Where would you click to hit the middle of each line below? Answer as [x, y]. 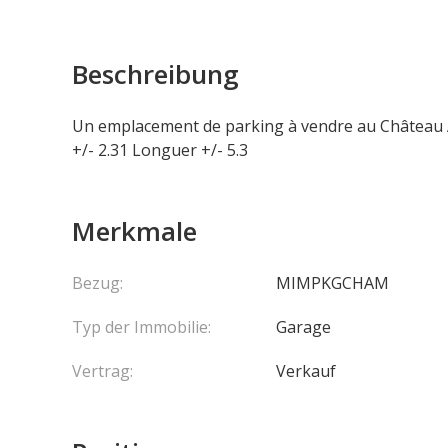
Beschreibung [155, 74]
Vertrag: [102, 371]
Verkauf [306, 371]
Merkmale [134, 231]
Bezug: [97, 283]
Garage [303, 327]
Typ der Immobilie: [141, 327]
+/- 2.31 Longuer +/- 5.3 [160, 150]
